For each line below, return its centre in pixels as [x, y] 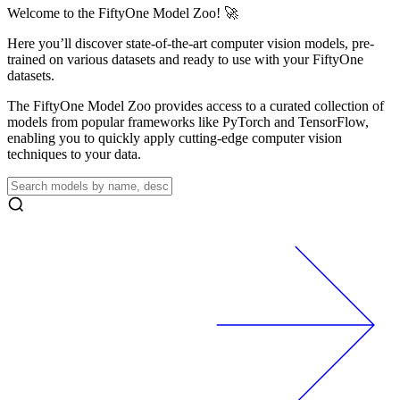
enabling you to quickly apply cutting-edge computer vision [175, 138]
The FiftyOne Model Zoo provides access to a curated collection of [196, 106]
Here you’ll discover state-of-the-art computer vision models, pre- [191, 44]
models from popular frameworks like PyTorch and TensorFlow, [188, 122]
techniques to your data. [74, 154]
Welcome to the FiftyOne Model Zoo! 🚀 [123, 13]
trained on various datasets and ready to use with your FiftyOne [185, 60]
